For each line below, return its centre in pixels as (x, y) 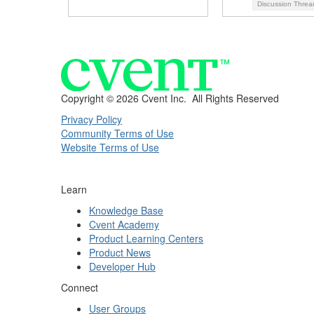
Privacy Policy (91, 120)
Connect (80, 288)
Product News (120, 253)
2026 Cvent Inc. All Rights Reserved (198, 98)
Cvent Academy (124, 225)
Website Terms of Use (110, 148)
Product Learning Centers (146, 239)
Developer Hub (122, 267)
